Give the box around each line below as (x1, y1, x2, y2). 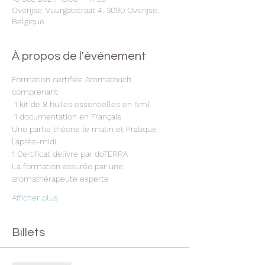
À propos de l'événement (12, 50, 146, 62)
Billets (12, 227, 45, 238)
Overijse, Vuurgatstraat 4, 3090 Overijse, (12, 5, 159, 15)
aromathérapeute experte (12, 174, 111, 183)
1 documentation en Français (12, 112, 124, 121)
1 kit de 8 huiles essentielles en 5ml (12, 99, 150, 109)
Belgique (12, 17, 44, 26)
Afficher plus (12, 193, 58, 202)
